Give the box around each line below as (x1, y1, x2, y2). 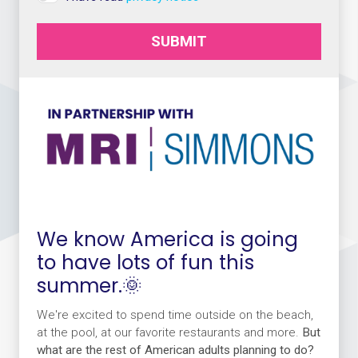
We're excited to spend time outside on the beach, (36, 308, 313, 322)
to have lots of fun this (36, 249, 254, 277)
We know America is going (36, 225, 298, 254)
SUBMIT (151, 31, 207, 50)
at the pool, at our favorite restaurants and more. (36, 325, 302, 340)
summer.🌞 (36, 272, 142, 300)
